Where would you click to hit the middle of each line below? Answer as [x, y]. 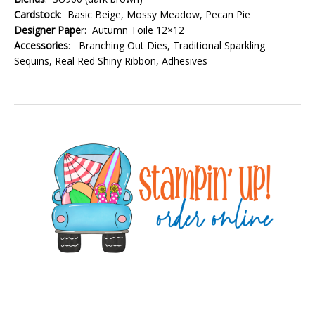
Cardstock [37, 14]
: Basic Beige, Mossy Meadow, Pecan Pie [155, 14]
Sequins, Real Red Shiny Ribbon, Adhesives [111, 60]
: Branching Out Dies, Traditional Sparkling [167, 45]
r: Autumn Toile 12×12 [133, 30]
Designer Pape [47, 30]
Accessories [41, 45]
